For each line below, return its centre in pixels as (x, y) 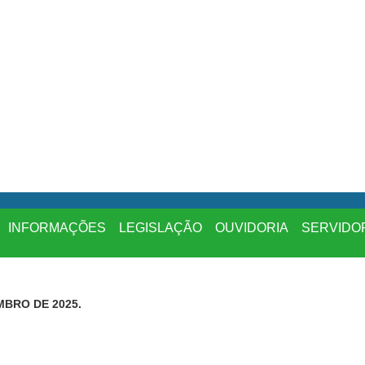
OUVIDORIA (251, 227)
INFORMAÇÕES (57, 227)
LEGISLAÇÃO (160, 227)
